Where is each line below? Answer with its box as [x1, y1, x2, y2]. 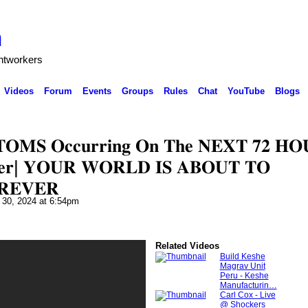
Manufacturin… [219, 280, 277, 290]
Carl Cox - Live [219, 289, 276, 300]
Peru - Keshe [219, 270, 269, 280]
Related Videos [155, 240, 219, 251]
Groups [121, 85, 153, 96]
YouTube [227, 85, 265, 96]
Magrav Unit [219, 261, 265, 271]
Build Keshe [219, 251, 265, 261]
